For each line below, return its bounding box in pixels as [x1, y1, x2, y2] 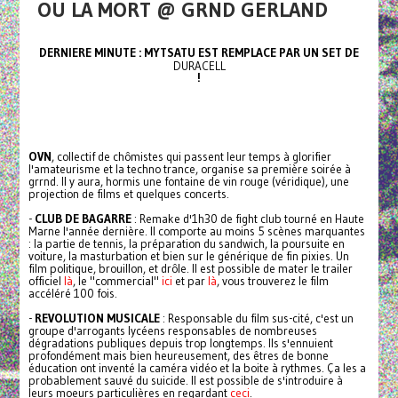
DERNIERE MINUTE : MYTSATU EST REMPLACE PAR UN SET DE [39, 45, 359, 60]
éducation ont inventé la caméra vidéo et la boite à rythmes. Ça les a [28, 361, 366, 376]
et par [171, 274, 208, 289]
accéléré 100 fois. [28, 286, 117, 301]
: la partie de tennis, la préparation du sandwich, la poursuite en [28, 236, 345, 251]
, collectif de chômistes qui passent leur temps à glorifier [51, 149, 331, 164]
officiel [28, 274, 64, 289]
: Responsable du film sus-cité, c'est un [159, 311, 354, 326]
